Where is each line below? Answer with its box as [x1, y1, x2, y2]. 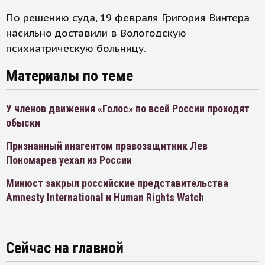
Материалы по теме [6, 67, 133, 85]
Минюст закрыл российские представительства [6, 177, 228, 190]
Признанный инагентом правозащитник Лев [6, 140, 208, 153]
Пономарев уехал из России [6, 154, 132, 167]
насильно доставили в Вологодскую [6, 27, 186, 40]
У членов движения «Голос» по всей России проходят [6, 102, 250, 115]
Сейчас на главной [6, 239, 124, 257]
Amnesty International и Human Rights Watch [6, 191, 204, 204]
